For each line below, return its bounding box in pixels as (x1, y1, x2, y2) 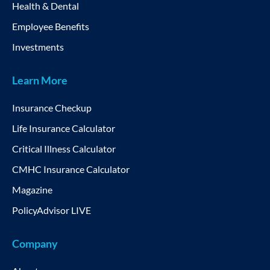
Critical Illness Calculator (12, 142, 116, 154)
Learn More (12, 73, 67, 87)
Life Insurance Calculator (12, 122, 115, 134)
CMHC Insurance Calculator (12, 163, 130, 175)
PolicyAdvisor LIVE (12, 204, 91, 216)
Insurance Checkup (12, 101, 92, 113)
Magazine (12, 183, 52, 195)
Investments (12, 40, 64, 52)
